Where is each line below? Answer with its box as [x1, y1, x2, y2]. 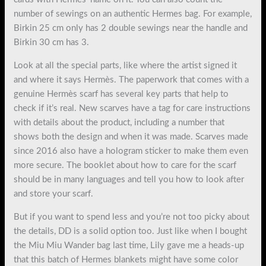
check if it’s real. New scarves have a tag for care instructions [14, 103, 251, 113]
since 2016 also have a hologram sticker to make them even [14, 146, 249, 156]
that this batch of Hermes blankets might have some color [14, 255, 239, 264]
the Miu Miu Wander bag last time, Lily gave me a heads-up [14, 240, 245, 250]
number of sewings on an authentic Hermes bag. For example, [14, 9, 252, 18]
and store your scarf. [14, 189, 94, 198]
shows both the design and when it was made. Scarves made [14, 132, 249, 141]
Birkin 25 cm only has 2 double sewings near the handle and [14, 23, 248, 33]
